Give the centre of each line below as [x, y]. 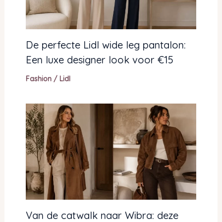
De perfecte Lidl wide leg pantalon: [106, 45]
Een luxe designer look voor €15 [99, 60]
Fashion [38, 79]
